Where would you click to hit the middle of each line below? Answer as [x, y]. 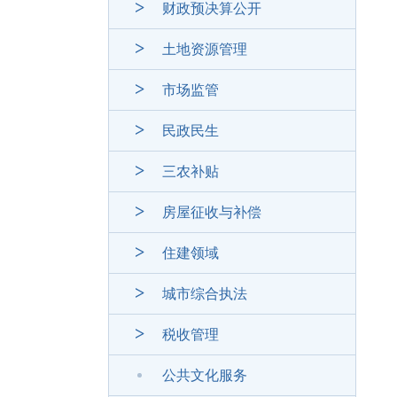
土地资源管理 [205, 49]
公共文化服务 [205, 375]
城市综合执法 [205, 294]
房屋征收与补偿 [212, 212]
